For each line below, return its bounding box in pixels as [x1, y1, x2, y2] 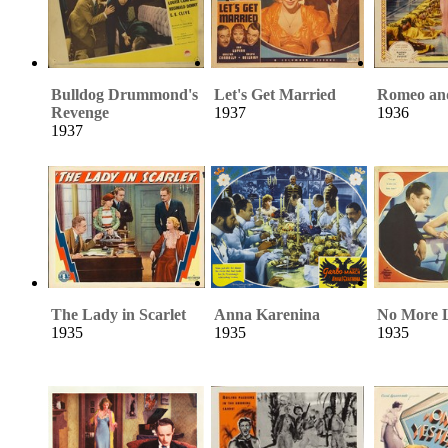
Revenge [51, 103, 109, 121]
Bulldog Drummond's [51, 85, 198, 103]
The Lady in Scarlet [51, 305, 186, 323]
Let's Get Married [214, 85, 336, 103]
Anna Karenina [214, 305, 320, 323]
